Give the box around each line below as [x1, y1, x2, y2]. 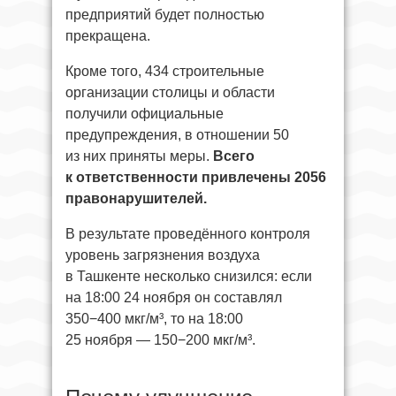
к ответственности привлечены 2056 [65, 170, 326, 185]
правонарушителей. [65, 191, 207, 206]
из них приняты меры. [65, 148, 213, 164]
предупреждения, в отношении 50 [65, 127, 289, 142]
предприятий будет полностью [65, 7, 264, 22]
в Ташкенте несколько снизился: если [65, 269, 312, 284]
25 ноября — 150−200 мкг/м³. [65, 332, 255, 347]
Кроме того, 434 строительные [65, 64, 264, 79]
